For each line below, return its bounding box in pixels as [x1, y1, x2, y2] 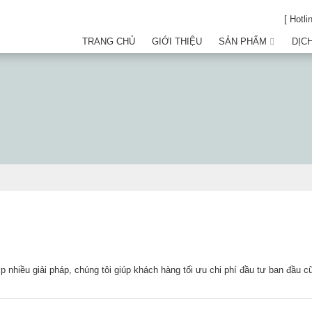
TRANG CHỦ [82, 36, 135, 47]
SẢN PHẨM [219, 36, 267, 47]
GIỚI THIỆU [152, 36, 202, 47]
